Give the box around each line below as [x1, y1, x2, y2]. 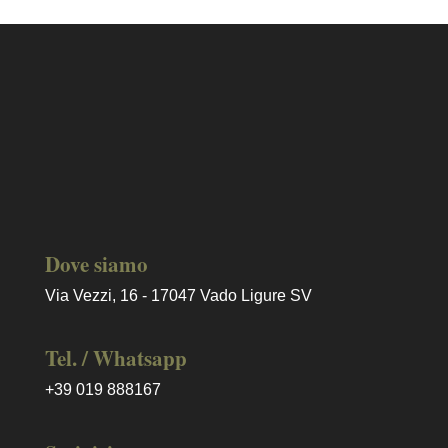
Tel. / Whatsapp [44, 343, 187, 374]
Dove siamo [44, 249, 148, 280]
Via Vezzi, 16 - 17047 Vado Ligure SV [44, 287, 312, 305]
